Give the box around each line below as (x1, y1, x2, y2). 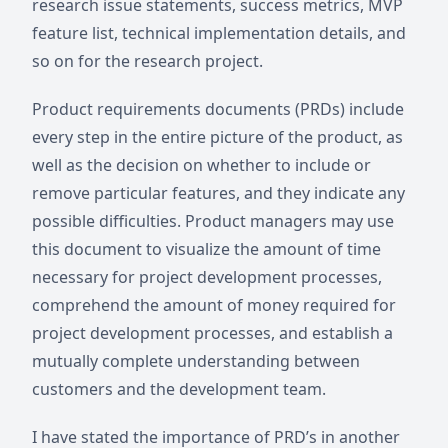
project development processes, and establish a (32, 322, 393, 344)
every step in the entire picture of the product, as (32, 126, 403, 148)
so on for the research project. (32, 50, 263, 72)
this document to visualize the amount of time (32, 238, 381, 260)
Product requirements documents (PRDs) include (32, 98, 404, 120)
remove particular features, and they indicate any (32, 182, 405, 204)
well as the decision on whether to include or (32, 154, 371, 176)
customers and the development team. (32, 378, 326, 400)
